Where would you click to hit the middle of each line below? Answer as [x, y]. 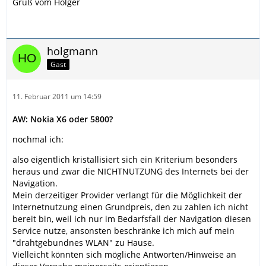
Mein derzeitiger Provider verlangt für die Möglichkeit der [127, 195]
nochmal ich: [38, 139]
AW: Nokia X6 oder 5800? [63, 119]
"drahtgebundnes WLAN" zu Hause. [83, 242]
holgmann [72, 51]
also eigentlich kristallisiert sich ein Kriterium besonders [125, 159]
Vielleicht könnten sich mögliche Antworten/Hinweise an [124, 254]
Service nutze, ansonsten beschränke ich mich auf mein [123, 230]
